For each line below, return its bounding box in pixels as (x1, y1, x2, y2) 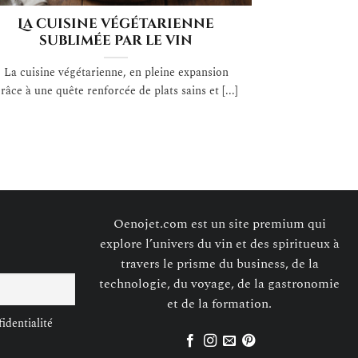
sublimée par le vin (39, 32, 193, 50)
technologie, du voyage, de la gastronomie (99, 274, 340, 294)
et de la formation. (167, 294, 272, 314)
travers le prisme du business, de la (120, 254, 319, 274)
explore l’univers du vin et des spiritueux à (99, 234, 340, 254)
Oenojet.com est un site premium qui (113, 214, 326, 234)
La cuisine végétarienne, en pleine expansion (3, 64, 229, 82)
